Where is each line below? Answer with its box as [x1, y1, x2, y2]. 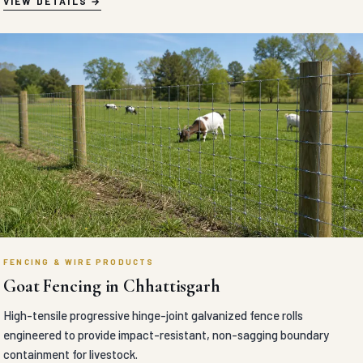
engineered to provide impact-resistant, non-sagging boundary [3, 327, 329, 342]
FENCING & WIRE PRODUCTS [3, 257, 155, 267]
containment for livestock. [3, 347, 138, 361]
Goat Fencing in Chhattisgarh [3, 275, 220, 297]
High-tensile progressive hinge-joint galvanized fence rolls [3, 308, 303, 322]
